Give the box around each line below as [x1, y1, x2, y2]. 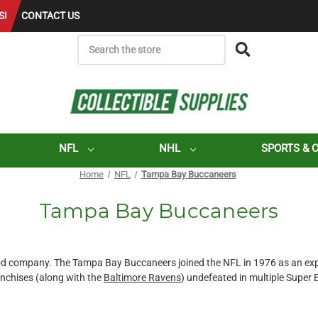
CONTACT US [21, 10, 79, 21]
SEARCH [151, 35, 190, 48]
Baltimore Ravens [104, 272, 181, 284]
